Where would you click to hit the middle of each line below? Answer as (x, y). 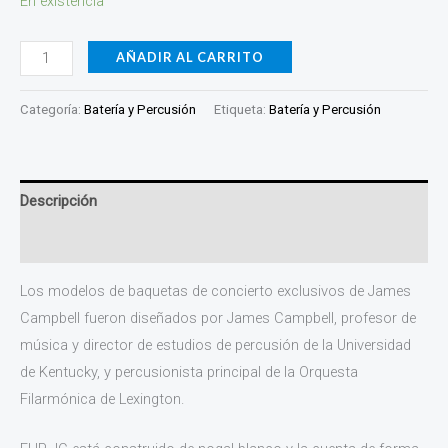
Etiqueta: (241, 109)
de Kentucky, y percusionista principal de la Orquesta (189, 371)
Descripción (58, 200)
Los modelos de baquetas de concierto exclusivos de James (215, 290)
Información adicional (91, 242)
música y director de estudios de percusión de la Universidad (215, 344)
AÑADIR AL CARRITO (189, 56)
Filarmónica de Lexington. (102, 398)
